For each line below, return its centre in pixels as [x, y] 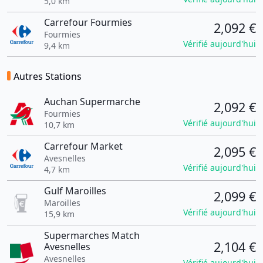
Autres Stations [48, 76]
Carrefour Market [83, 146]
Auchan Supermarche [92, 102]
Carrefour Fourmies [88, 22]
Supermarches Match [92, 235]
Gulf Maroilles [75, 191]
